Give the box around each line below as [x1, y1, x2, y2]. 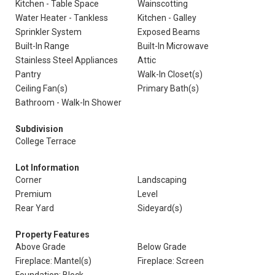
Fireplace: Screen [137, 256, 204, 266]
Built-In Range [15, 41, 69, 51]
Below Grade [137, 242, 187, 252]
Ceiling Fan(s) [15, 83, 68, 93]
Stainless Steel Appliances [15, 55, 118, 65]
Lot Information [15, 163, 79, 172]
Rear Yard [15, 203, 54, 213]
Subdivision [15, 124, 63, 134]
